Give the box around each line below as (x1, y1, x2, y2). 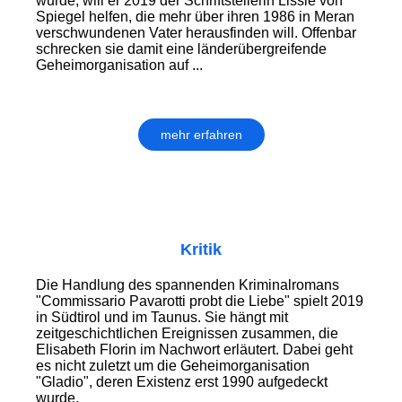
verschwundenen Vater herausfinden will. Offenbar (36, 25, 356, 41)
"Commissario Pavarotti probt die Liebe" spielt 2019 (36, 293, 363, 310)
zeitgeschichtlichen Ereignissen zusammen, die (36, 326, 338, 342)
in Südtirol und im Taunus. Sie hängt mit (36, 310, 288, 326)
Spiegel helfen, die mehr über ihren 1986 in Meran (36, 9, 354, 25)
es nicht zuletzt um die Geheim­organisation (36, 358, 310, 374)
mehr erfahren (160, 127, 242, 143)
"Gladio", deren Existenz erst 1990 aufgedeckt (36, 374, 328, 390)
